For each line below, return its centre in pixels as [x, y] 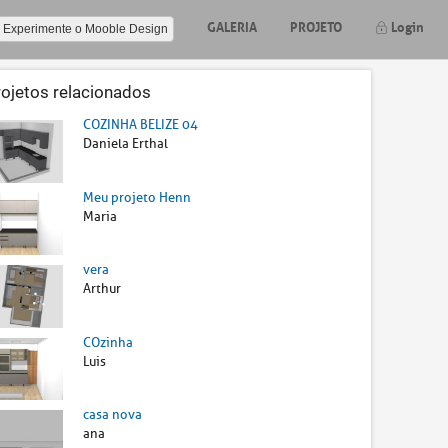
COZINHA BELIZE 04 [141, 124]
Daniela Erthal [126, 143]
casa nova [113, 415]
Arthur [102, 289]
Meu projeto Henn [137, 197]
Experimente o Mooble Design [85, 28]
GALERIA [232, 25]
